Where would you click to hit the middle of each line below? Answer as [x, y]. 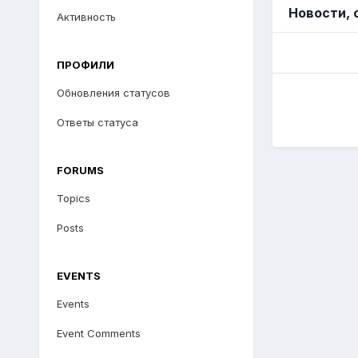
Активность [86, 16]
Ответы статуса [97, 122]
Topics [73, 198]
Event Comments [98, 333]
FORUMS [80, 170]
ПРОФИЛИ [85, 64]
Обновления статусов [113, 92]
